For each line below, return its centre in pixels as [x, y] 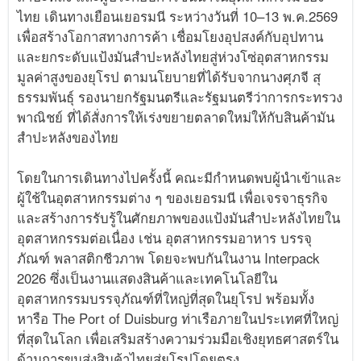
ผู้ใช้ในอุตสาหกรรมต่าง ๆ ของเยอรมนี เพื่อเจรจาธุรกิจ [173, 198]
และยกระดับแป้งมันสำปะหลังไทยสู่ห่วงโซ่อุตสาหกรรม [173, 57]
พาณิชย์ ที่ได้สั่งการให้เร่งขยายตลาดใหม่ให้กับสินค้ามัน [176, 117]
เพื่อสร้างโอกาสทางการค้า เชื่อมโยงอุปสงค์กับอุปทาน [170, 37]
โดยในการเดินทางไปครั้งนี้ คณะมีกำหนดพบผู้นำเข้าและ [180, 178]
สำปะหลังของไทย [68, 137]
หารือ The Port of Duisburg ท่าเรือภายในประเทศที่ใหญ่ [178, 319]
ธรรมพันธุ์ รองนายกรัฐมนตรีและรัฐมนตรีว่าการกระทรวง [180, 97]
